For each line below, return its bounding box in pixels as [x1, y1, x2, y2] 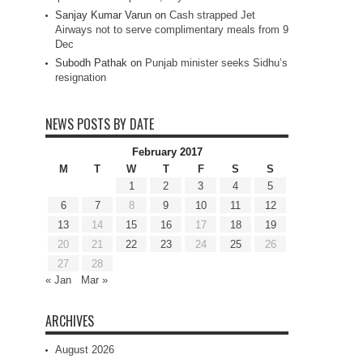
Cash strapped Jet [169, 9, 255, 22]
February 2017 [131, 146, 203, 159]
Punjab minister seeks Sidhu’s [145, 57, 288, 70]
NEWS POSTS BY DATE [45, 114, 154, 135]
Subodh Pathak [55, 57, 127, 70]
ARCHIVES [45, 311, 94, 331]
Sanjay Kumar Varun [55, 9, 152, 22]
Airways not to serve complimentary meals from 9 [55, 23, 288, 36]
